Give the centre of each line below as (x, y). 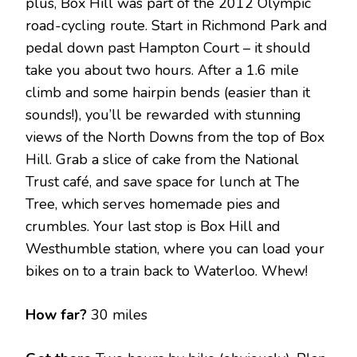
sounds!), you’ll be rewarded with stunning (163, 115)
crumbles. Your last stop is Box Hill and (153, 227)
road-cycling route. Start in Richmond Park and (177, 26)
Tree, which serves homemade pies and (153, 204)
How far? (56, 315)
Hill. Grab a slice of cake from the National (162, 160)
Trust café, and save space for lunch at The (163, 182)
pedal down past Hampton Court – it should (168, 48)
